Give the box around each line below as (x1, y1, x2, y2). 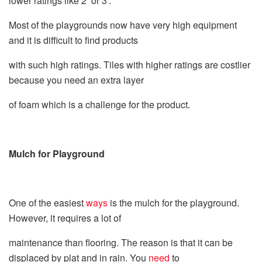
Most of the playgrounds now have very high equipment (9, 18, 237, 32)
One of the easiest (9, 195, 84, 209)
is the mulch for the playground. (108, 195, 239, 209)
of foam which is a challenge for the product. (9, 97, 190, 111)
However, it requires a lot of (9, 211, 121, 225)
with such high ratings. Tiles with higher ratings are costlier (9, 57, 250, 71)
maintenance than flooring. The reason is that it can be (9, 235, 233, 249)
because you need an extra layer (9, 73, 144, 87)
